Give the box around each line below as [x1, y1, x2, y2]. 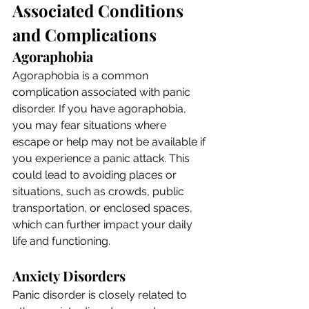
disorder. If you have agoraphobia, [12, 101, 189, 115]
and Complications [12, 23, 157, 46]
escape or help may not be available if [12, 134, 208, 148]
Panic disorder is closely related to [12, 288, 190, 301]
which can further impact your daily [12, 217, 195, 231]
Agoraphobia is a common [12, 68, 151, 82]
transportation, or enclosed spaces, [12, 201, 195, 215]
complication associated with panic [12, 85, 193, 99]
